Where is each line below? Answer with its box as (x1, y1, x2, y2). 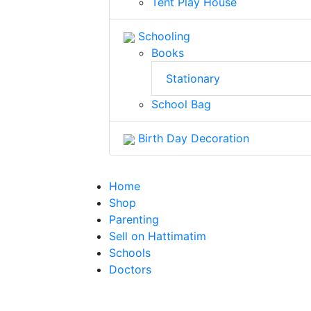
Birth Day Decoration (135, 131, 249, 145)
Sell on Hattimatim (109, 229, 206, 243)
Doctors (109, 262, 151, 276)
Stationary (166, 72, 220, 85)
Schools (109, 246, 151, 260)
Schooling (135, 29, 190, 43)
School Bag (151, 97, 211, 111)
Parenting (109, 212, 159, 226)
